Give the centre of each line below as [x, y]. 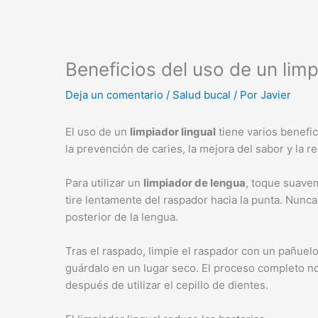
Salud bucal [202, 95]
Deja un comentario [114, 95]
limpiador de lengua [194, 183]
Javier [276, 95]
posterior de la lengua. [122, 217]
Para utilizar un [104, 183]
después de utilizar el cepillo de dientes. [167, 285]
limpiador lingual [173, 132]
